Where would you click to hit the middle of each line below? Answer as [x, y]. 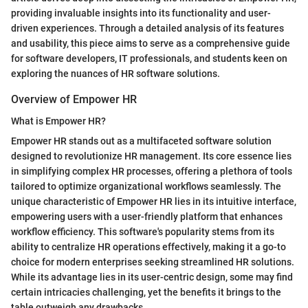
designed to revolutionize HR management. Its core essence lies [151, 156]
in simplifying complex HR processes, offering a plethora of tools [152, 171]
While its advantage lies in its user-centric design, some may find [152, 277]
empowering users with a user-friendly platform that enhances [147, 216]
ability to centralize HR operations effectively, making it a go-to [148, 246]
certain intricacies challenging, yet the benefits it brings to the [146, 292]
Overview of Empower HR [74, 99]
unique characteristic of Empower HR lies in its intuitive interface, [154, 201]
